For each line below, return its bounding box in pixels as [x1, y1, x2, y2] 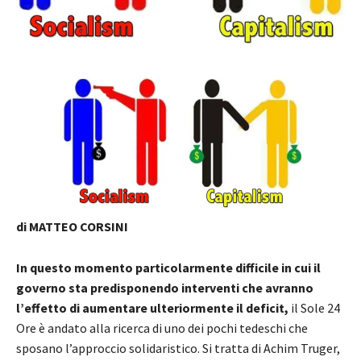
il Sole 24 [288, 299, 340, 316]
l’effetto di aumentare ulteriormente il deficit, [16, 299, 288, 316]
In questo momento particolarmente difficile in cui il [16, 259, 321, 276]
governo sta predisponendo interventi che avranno [16, 279, 313, 296]
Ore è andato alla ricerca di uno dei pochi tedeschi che [16, 319, 308, 336]
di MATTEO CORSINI [16, 218, 128, 234]
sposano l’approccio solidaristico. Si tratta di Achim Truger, [16, 339, 340, 356]
